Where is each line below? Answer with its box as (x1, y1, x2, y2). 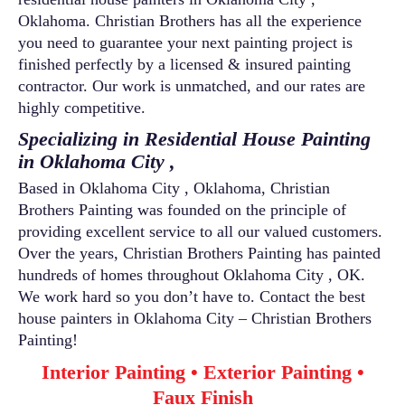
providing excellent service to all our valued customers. (18, 221, 382, 240)
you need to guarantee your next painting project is (18, 33, 353, 52)
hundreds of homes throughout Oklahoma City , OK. (18, 265, 365, 284)
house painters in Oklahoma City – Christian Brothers (18, 308, 372, 327)
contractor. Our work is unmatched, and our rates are (18, 76, 365, 95)
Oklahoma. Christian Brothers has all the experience (18, 11, 362, 30)
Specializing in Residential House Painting (18, 127, 371, 150)
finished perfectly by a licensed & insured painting (18, 54, 351, 73)
